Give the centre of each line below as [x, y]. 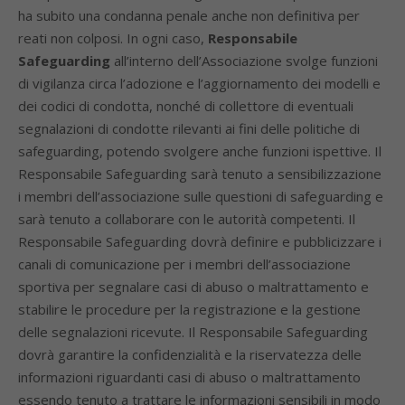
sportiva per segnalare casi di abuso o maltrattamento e [193, 287]
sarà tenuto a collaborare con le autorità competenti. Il [187, 219]
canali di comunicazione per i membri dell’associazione [184, 264]
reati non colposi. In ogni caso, [113, 38]
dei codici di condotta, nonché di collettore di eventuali [186, 106]
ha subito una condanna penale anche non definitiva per [189, 15]
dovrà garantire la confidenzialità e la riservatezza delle [190, 354]
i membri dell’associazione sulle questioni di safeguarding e [201, 196]
